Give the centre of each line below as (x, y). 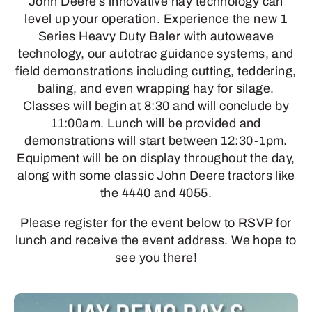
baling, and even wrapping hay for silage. (156, 89)
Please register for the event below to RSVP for (156, 223)
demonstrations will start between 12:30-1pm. (156, 141)
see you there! (156, 258)
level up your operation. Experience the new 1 (156, 19)
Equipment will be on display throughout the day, (156, 158)
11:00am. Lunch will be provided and (156, 124)
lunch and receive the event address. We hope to (156, 241)
